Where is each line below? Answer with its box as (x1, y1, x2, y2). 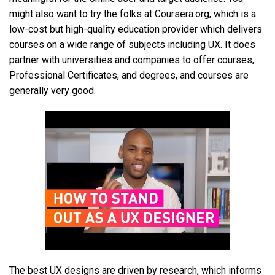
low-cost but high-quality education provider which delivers (9, 23, 262, 36)
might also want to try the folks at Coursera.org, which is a (9, 8, 256, 20)
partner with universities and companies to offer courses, (9, 54, 254, 66)
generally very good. (9, 85, 96, 97)
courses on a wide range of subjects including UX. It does (9, 39, 255, 51)
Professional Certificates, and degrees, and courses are (9, 69, 249, 82)
